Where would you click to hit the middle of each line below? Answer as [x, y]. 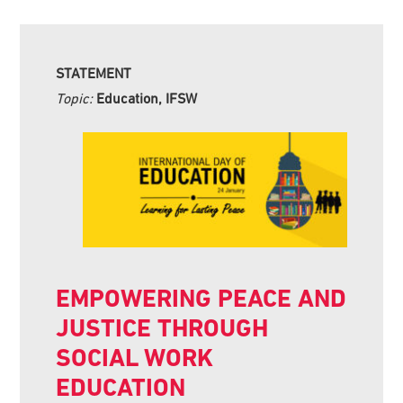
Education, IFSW [147, 98]
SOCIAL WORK [135, 357]
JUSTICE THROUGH [162, 327]
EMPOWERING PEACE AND [201, 298]
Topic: [76, 98]
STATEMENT [94, 72]
